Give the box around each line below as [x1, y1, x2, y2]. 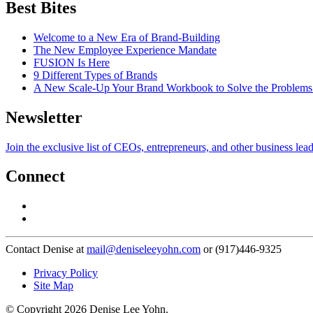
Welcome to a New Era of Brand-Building [34, 31, 220, 43]
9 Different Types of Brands [34, 68, 157, 81]
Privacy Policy [34, 267, 98, 279]
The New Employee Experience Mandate [34, 43, 217, 56]
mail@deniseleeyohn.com [87, 243, 201, 256]
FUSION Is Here [34, 56, 110, 68]
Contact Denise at [6, 243, 87, 256]
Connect [6, 167, 65, 186]
